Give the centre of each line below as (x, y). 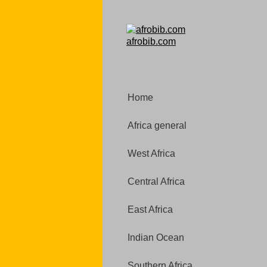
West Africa (151, 153)
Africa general (157, 125)
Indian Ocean (156, 237)
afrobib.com (151, 41)
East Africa (150, 209)
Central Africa (156, 181)
